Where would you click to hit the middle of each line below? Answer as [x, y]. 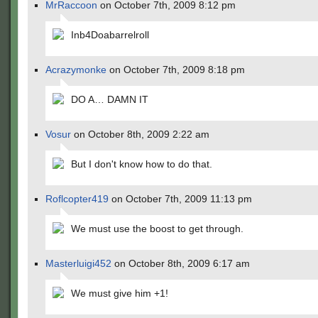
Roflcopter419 [77, 199]
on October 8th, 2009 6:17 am [181, 263]
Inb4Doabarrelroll [110, 35]
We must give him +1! [120, 293]
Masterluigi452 [78, 263]
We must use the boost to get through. [157, 229]
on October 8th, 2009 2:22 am [140, 134]
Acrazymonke [76, 70]
